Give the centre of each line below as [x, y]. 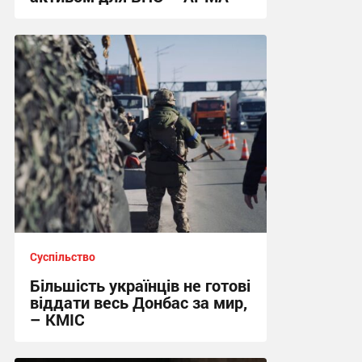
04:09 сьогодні [69, 55]
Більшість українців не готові [140, 286]
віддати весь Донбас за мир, [138, 303]
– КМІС [57, 320]
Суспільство [62, 257]
